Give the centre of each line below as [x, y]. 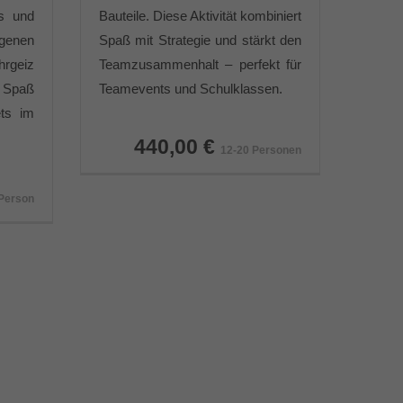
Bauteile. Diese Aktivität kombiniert [200, 16]
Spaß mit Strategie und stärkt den [200, 40]
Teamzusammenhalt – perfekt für [200, 64]
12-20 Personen [261, 150]
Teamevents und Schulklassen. [190, 89]
